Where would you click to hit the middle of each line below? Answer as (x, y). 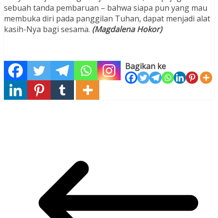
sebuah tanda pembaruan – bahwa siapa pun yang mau (106, 8)
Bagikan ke (145, 66)
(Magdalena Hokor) (126, 29)
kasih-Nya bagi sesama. (47, 29)
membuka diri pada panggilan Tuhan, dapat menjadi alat (107, 19)
